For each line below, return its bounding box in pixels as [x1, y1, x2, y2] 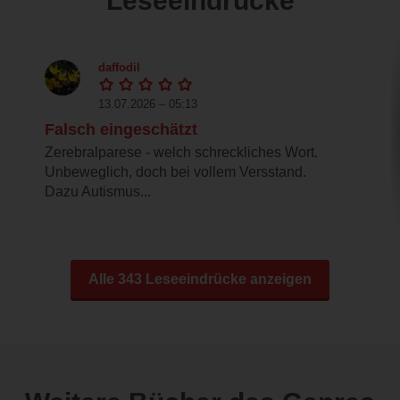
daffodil [98, 61, 140, 75]
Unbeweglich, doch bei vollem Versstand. [45, 164, 306, 180]
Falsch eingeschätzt [45, 121, 197, 139]
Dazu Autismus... [45, 184, 151, 200]
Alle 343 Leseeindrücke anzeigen [88, 271, 312, 287]
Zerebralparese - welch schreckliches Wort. [45, 145, 318, 161]
